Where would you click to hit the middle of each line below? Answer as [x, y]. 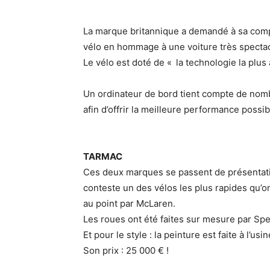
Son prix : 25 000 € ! [126, 250]
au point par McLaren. [129, 203]
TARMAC [103, 156]
